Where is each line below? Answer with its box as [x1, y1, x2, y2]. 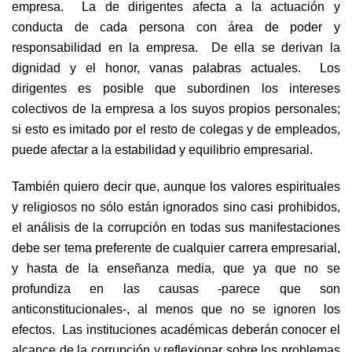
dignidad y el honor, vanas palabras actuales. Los [12, 60, 340, 75]
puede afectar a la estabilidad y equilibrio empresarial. [12, 141, 313, 156]
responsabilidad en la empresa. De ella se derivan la [12, 39, 340, 54]
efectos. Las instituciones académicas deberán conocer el [12, 322, 340, 337]
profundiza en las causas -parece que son [12, 281, 340, 296]
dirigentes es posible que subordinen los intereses [12, 80, 340, 95]
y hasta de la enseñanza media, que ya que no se [12, 261, 340, 276]
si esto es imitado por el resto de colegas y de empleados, [12, 121, 340, 136]
